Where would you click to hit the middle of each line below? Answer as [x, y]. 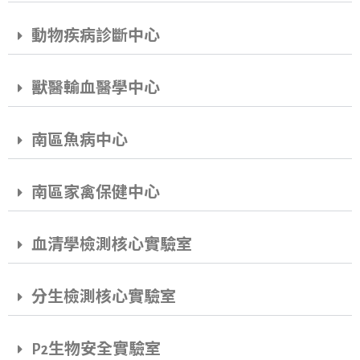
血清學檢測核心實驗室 [112, 245]
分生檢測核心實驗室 [104, 297]
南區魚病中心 [80, 141]
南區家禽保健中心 [96, 193]
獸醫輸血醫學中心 [96, 88]
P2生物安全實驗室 [96, 350]
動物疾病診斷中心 [96, 36]
